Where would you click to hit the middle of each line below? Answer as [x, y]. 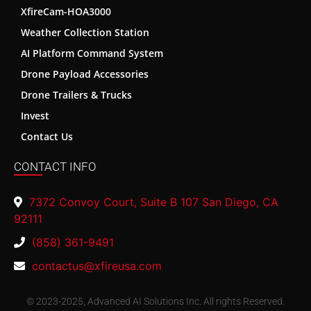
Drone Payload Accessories [85, 74]
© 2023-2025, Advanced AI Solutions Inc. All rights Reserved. [155, 301]
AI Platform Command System [92, 53]
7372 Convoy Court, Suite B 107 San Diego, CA [150, 202]
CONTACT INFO [55, 166]
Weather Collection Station [85, 32]
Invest [35, 115]
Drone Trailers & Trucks [76, 94]
